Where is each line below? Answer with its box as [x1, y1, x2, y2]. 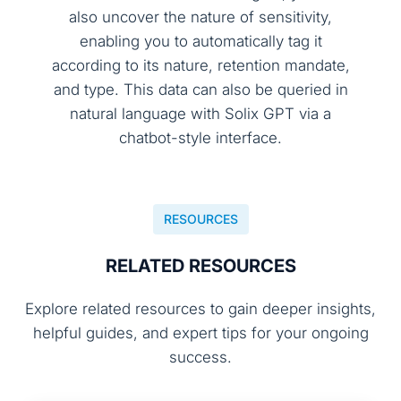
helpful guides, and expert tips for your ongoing [32, 324, 369, 343]
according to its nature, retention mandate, [51, 56, 350, 75]
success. [169, 348, 232, 367]
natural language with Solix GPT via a [70, 105, 331, 124]
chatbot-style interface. [119, 129, 282, 148]
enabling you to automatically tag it [79, 32, 322, 51]
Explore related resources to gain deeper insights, [25, 300, 376, 319]
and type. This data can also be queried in [53, 81, 348, 99]
